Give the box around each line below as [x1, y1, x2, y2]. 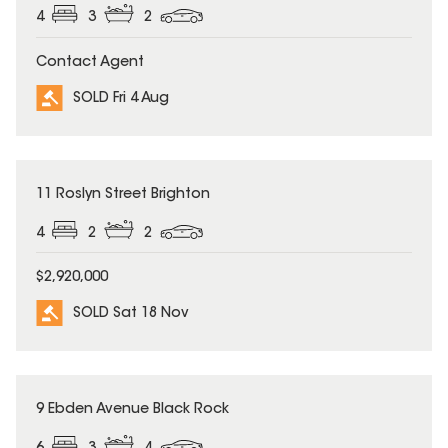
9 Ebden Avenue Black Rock [36, 403, 229, 418]
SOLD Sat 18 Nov [73, 307, 189, 322]
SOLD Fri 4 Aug [73, 91, 169, 106]
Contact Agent [36, 55, 144, 70]
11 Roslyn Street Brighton [36, 187, 210, 202]
